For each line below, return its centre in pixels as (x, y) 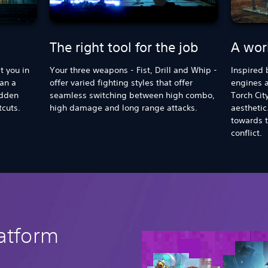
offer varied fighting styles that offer (121, 83)
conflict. (246, 133)
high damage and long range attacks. (125, 108)
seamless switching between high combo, (133, 95)
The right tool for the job (124, 47)
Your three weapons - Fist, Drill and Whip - (134, 70)
